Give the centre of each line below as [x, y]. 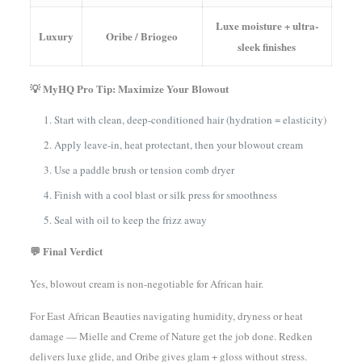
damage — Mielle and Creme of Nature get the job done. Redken [171, 336]
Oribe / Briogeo [142, 36]
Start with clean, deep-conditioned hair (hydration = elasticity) [190, 120]
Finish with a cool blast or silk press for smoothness [165, 195]
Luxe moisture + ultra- [267, 25]
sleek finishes [267, 46]
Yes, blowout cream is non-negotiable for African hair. [146, 284]
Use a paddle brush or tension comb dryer [144, 170]
